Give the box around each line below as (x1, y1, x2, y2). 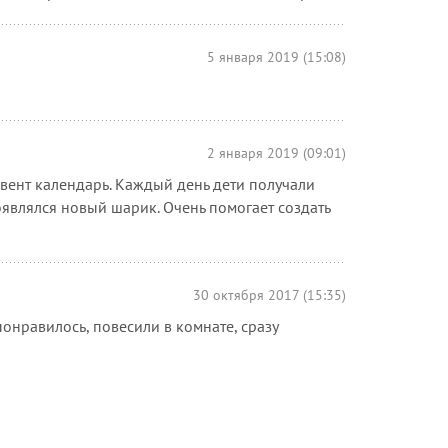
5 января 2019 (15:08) (207, 47, 346, 66)
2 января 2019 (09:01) (207, 143, 346, 162)
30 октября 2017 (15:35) (193, 285, 346, 304)
